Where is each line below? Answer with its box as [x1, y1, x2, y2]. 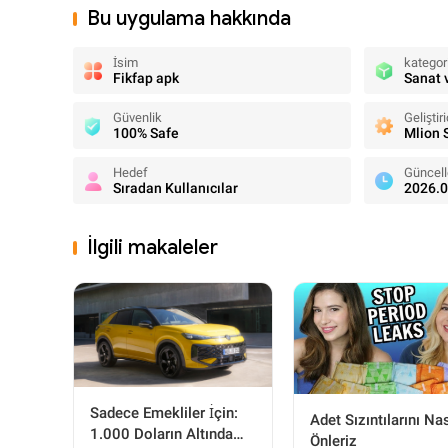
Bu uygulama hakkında [87, 6, 291, 31]
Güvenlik [113, 110, 162, 125]
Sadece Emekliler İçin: [90, 404, 238, 423]
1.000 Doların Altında [90, 425, 233, 444]
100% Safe [113, 125, 179, 141]
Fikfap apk [113, 70, 179, 86]
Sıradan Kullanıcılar [113, 180, 238, 196]
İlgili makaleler [87, 235, 218, 260]
